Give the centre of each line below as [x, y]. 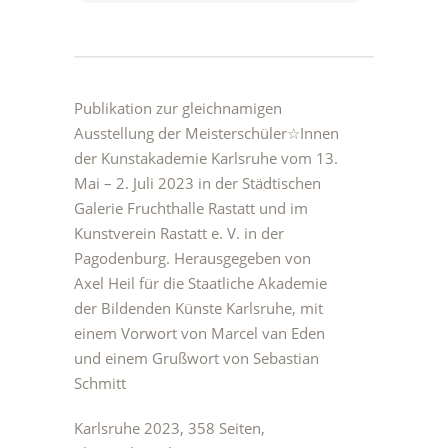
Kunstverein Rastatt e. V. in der [179, 233]
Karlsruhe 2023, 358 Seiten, [169, 428]
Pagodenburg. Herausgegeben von [192, 258]
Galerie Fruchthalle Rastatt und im [191, 208]
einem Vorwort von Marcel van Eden [199, 333]
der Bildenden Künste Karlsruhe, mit [198, 308]
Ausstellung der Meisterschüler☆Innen [206, 133]
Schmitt [100, 383]
